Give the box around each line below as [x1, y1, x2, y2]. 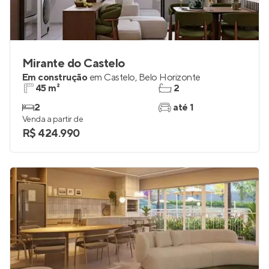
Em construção [22, 106, 88, 118]
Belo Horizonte [138, 106, 201, 118]
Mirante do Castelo [22, 91, 125, 106]
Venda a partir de [22, 149, 83, 160]
